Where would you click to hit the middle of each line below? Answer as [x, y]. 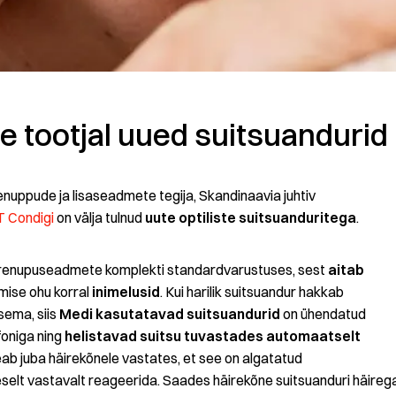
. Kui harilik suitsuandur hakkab [252, 292]
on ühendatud [323, 314]
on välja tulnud [99, 218]
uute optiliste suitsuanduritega [251, 218]
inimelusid [126, 292]
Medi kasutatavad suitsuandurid [170, 314]
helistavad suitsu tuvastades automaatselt [213, 336]
